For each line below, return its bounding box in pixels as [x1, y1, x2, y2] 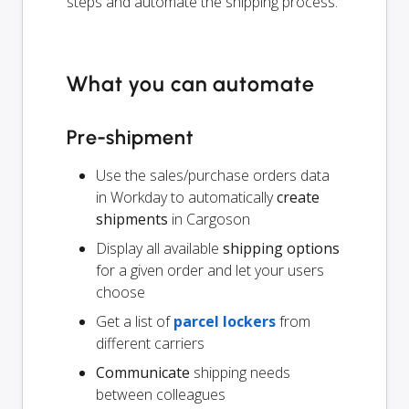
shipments [96, 209, 168, 230]
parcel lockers [173, 311, 276, 332]
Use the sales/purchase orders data [96, 165, 330, 186]
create [277, 187, 320, 208]
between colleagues [96, 384, 225, 405]
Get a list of [96, 311, 173, 332]
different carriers [96, 333, 204, 354]
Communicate [96, 362, 190, 383]
